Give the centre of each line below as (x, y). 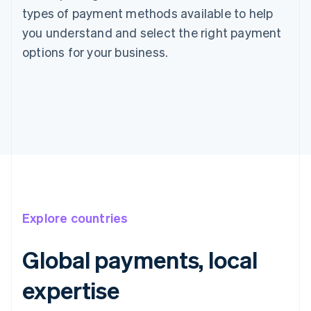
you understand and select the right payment (152, 33)
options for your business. (95, 52)
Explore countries (75, 218)
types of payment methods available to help (148, 13)
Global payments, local (140, 260)
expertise (71, 290)
